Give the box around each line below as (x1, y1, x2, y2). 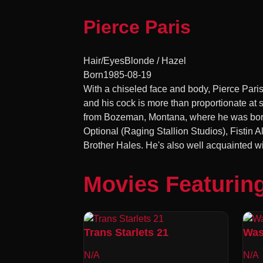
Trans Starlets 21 (84, 226, 168, 238)
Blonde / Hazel (124, 55, 186, 66)
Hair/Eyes (83, 55, 124, 66)
